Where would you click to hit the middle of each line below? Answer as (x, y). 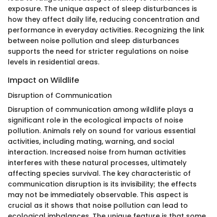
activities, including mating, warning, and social (91, 141)
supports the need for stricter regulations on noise (98, 51)
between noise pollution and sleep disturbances (93, 40)
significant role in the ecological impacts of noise (95, 120)
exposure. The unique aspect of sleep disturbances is (102, 8)
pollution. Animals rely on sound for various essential (102, 131)
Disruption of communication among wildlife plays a (101, 109)
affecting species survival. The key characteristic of (99, 173)
